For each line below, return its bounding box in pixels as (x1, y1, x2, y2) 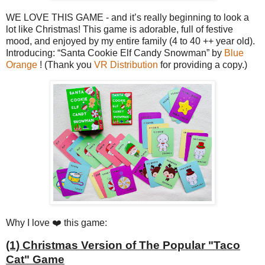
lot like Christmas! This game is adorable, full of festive (6, 24, 233, 35)
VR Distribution (94, 60, 158, 70)
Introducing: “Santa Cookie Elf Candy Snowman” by (6, 48, 224, 59)
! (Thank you (37, 60, 94, 70)
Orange (6, 60, 37, 70)
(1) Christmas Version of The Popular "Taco (6, 238, 240, 251)
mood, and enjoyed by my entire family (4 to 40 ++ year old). (6, 36, 255, 47)
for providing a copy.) (158, 60, 250, 70)
